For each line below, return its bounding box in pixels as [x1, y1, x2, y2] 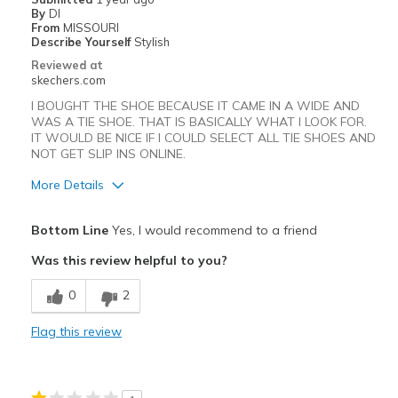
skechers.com [30, 73, 106, 88]
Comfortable [35, 270, 103, 285]
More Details [30, 177, 104, 194]
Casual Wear [35, 335, 106, 350]
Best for [30, 308, 81, 325]
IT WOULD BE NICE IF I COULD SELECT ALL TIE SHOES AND [30, 130, 376, 147]
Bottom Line [30, 222, 108, 239]
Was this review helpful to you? [30, 252, 227, 269]
